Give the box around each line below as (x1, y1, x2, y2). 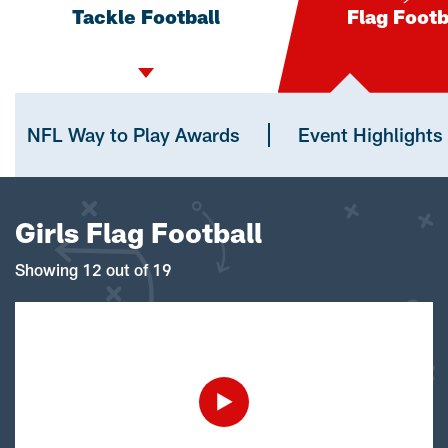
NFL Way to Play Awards (27, 122, 240, 146)
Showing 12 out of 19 (15, 259, 172, 279)
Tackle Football (72, 4, 221, 28)
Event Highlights (298, 122, 443, 146)
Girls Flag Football (15, 214, 262, 249)
